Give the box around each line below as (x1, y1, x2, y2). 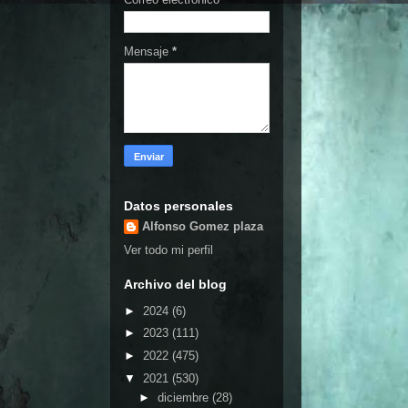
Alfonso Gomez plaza (142, 219, 263, 233)
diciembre (157, 391, 212, 405)
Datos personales (124, 198, 233, 213)
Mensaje (124, 44, 172, 58)
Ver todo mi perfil (124, 243, 213, 257)
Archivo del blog (124, 277, 227, 291)
